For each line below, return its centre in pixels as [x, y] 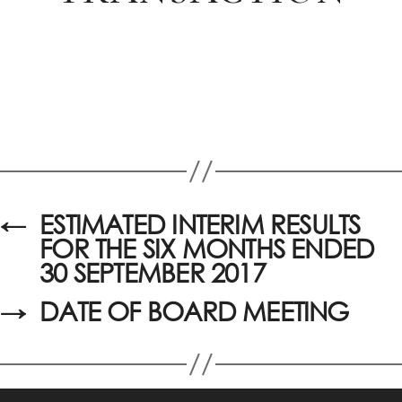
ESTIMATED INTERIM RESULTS [200, 224]
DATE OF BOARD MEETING [194, 311]
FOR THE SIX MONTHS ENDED [207, 249]
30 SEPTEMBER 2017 [153, 273]
